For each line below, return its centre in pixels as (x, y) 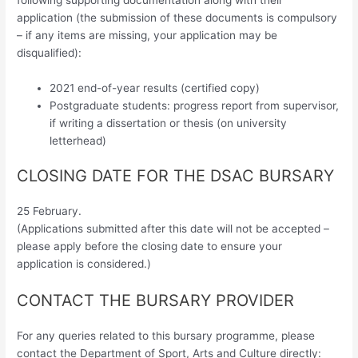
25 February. (50, 211)
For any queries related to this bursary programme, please (166, 336)
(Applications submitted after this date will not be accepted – (173, 229)
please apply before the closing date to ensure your (150, 247)
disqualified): (50, 52)
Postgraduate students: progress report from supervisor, (195, 105)
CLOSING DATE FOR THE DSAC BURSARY (176, 176)
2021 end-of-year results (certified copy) (155, 88)
